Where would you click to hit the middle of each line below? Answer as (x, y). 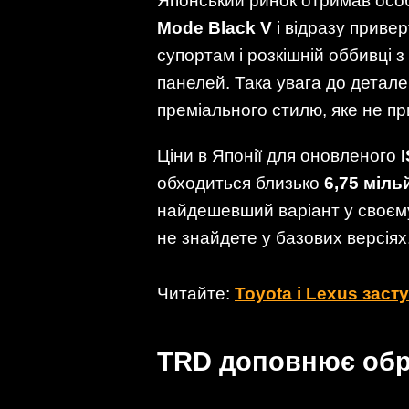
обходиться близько (241, 183)
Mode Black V (215, 28)
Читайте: (196, 293)
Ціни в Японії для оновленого (279, 155)
